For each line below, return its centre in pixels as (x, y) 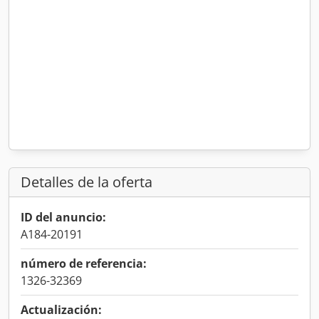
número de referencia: (84, 263)
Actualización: (61, 310)
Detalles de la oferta (87, 182)
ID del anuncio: (63, 217)
